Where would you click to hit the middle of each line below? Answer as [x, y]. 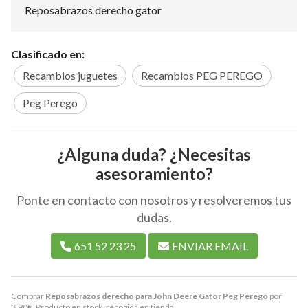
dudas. [154, 217]
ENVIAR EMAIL [210, 245]
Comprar [28, 296]
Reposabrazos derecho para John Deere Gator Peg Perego [157, 296]
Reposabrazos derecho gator [93, 10]
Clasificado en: [48, 54]
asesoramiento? [154, 173]
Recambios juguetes [70, 75]
